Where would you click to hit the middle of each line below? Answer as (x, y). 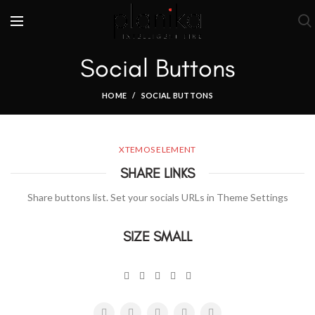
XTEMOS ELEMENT (157, 150)
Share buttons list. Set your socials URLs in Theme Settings (157, 198)
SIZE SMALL (157, 237)
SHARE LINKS (157, 173)
